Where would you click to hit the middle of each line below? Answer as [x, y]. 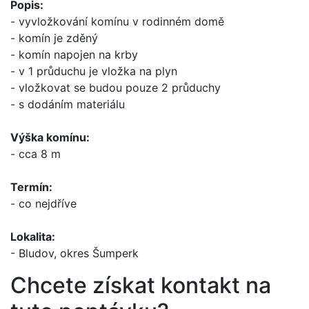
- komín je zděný [54, 38]
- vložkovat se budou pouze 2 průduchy [116, 88]
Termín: [31, 187]
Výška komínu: [50, 138]
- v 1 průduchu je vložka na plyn [94, 71]
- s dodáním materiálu [68, 104]
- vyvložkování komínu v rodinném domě [117, 22]
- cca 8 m [36, 154]
